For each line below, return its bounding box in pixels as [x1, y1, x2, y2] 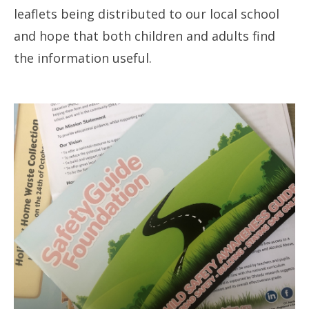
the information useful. [14, 50, 152, 66]
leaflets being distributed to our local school [14, 6, 279, 22]
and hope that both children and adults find [14, 28, 275, 44]
